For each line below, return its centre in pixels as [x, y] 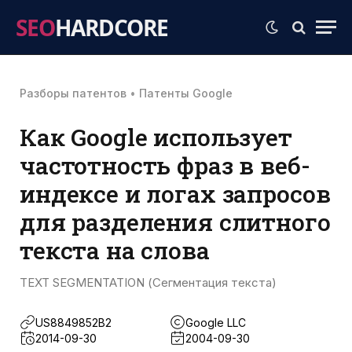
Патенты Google [186, 93]
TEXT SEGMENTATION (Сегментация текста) [148, 282]
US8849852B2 [73, 322]
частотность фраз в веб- [165, 165]
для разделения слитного [175, 222]
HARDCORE [112, 27]
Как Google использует [156, 137]
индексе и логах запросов [175, 193]
